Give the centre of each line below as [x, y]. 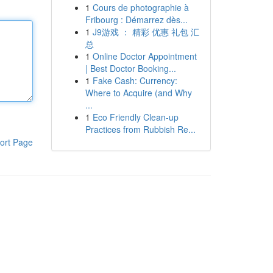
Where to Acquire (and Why [138, 93]
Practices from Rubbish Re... [140, 129]
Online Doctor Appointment [144, 56]
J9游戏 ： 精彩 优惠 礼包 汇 [146, 32]
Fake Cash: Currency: [135, 80]
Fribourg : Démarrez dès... [136, 19]
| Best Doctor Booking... [130, 68]
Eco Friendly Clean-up [135, 117]
